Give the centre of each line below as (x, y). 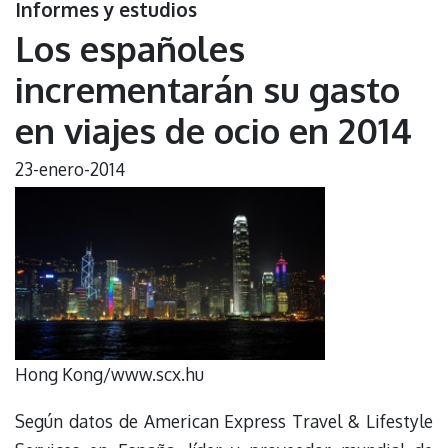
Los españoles (130, 47)
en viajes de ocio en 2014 (213, 129)
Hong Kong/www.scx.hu (109, 374)
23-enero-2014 (70, 168)
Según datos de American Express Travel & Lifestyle (224, 420)
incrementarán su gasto (207, 88)
